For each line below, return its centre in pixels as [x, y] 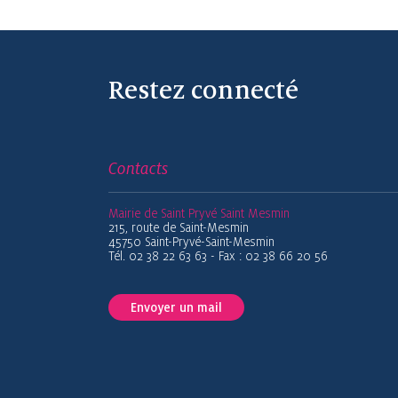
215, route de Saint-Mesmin [179, 227]
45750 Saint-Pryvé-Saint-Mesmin [191, 242]
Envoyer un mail [176, 307]
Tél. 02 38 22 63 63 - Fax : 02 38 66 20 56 [218, 256]
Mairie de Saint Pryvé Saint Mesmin [199, 213]
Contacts [138, 168]
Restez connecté [203, 90]
